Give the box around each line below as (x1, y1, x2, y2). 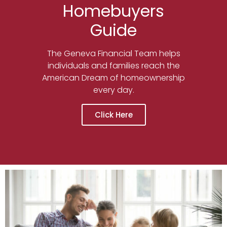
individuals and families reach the (47, 59, 180, 71)
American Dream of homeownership (42, 71, 185, 84)
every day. (93, 84, 134, 96)
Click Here (94, 109, 133, 120)
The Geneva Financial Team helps (47, 47, 180, 59)
